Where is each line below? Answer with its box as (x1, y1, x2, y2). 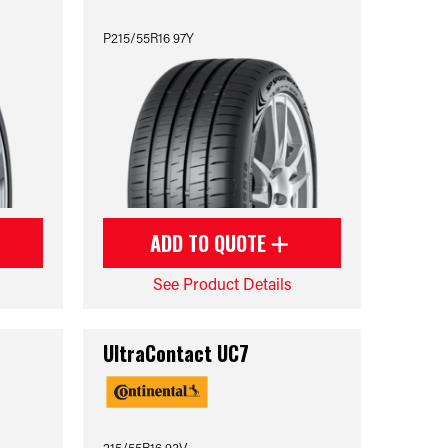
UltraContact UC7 (103, 338, 250, 368)
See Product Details (152, 273, 292, 294)
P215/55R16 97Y (103, 29, 195, 46)
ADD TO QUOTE (150, 228, 272, 258)
